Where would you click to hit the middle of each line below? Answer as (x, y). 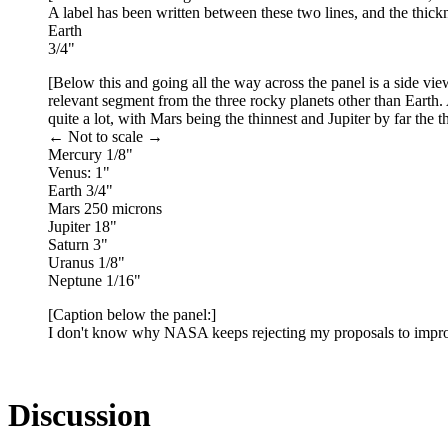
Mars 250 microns (105, 208)
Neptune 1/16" (94, 280)
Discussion (79, 414)
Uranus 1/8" (86, 262)
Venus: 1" (79, 172)
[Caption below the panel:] (132, 314)
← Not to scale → (105, 136)
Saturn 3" (78, 244)
